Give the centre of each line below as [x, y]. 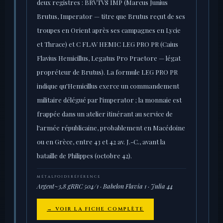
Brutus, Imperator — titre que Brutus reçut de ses [111, 16]
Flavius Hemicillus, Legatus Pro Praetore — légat [109, 58]
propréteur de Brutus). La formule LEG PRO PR [107, 72]
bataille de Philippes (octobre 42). [84, 156]
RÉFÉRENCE [86, 177]
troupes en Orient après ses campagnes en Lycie [109, 30]
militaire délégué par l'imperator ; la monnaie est [109, 100]
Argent [46, 186]
